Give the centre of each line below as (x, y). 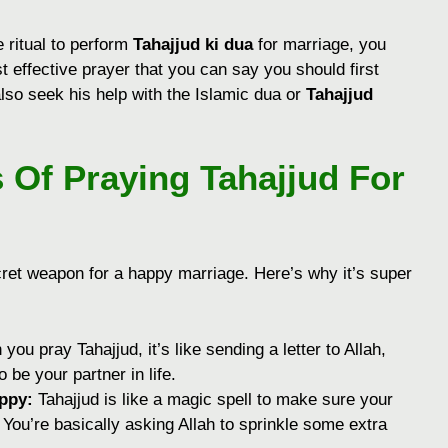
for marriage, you (319, 44)
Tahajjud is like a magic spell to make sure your (213, 399)
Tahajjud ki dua (193, 44)
